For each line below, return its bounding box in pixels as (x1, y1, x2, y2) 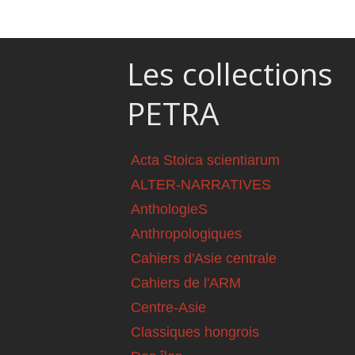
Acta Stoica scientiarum (131, 152, 280, 169)
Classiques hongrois (131, 324, 259, 341)
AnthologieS (131, 201, 208, 218)
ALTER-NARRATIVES (131, 177, 271, 193)
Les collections (127, 53, 333, 95)
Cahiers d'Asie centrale (131, 250, 277, 267)
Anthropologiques (131, 226, 242, 242)
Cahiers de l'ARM (131, 275, 241, 292)
